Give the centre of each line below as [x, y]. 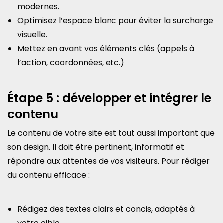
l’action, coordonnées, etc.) [71, 62]
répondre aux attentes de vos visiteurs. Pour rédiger [109, 161]
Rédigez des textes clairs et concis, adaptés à [106, 209]
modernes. [38, 7]
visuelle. [32, 35]
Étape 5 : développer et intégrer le [109, 98]
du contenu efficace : [49, 175]
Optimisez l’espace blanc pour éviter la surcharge [115, 21]
